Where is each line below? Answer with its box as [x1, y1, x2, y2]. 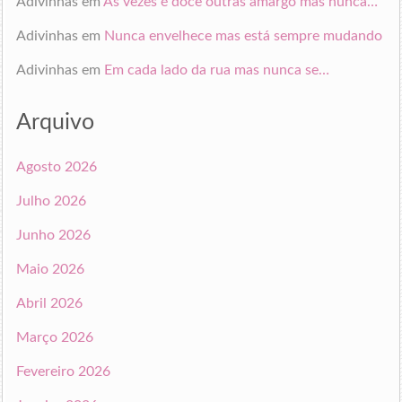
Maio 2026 [15, 261, 84, 276]
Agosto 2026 [15, 159, 97, 174]
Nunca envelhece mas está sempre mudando [103, 28, 382, 43]
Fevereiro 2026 [15, 363, 110, 379]
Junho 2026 [15, 227, 91, 242]
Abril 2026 [15, 295, 83, 310]
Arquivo [15, 110, 94, 134]
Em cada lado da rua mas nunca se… [103, 62, 329, 77]
